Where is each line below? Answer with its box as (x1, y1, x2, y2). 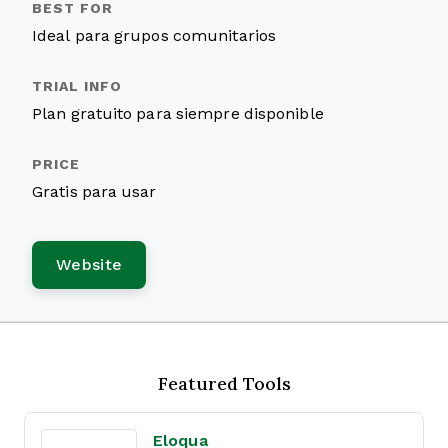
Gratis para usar (32, 183, 157, 200)
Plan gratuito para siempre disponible (32, 105, 324, 122)
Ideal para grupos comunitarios (32, 27, 276, 44)
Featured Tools (157, 371, 291, 395)
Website (56, 256, 123, 273)
